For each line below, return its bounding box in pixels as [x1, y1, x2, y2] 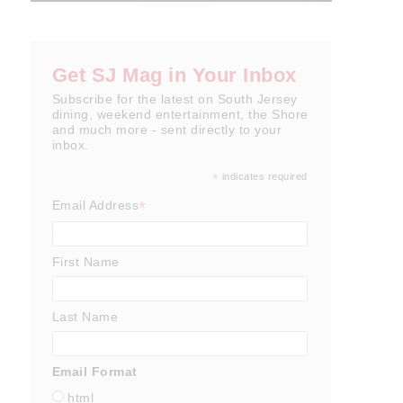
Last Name [51, 309, 119, 324]
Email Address [51, 197, 139, 212]
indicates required [219, 170, 308, 182]
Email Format [51, 363, 138, 379]
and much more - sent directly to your [51, 121, 282, 137]
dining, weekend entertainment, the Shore [51, 106, 309, 121]
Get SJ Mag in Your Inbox [51, 63, 297, 86]
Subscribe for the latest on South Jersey [51, 91, 298, 106]
